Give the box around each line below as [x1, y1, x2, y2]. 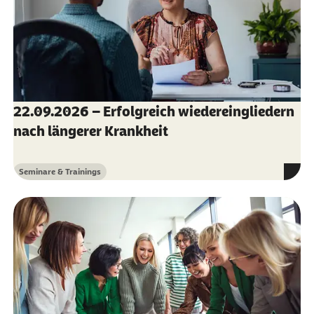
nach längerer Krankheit [13, 123, 168, 139]
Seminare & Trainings [18, 166, 101, 177]
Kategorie [18, 172, 55, 182]
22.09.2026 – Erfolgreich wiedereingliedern [13, 103, 294, 119]
